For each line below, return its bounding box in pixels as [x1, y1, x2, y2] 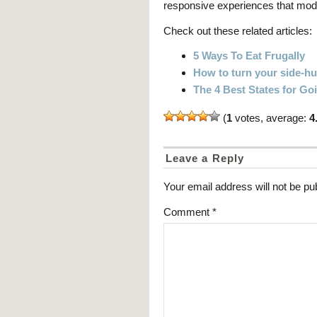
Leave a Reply [166, 151, 244, 164]
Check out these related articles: [163, 24, 312, 37]
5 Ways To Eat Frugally [193, 49, 305, 62]
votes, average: [232, 111, 309, 124]
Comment [163, 205, 212, 218]
